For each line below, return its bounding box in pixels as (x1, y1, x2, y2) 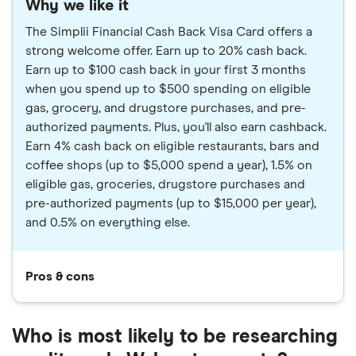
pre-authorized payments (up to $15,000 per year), (25, 197, 316, 210)
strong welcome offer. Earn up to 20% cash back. (25, 44, 307, 57)
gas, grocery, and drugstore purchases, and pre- (25, 102, 306, 114)
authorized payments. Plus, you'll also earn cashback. (25, 121, 327, 133)
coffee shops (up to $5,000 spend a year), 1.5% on (25, 159, 312, 172)
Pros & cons (25, 270, 95, 283)
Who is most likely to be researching (12, 327, 338, 346)
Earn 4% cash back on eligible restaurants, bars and (25, 140, 319, 153)
